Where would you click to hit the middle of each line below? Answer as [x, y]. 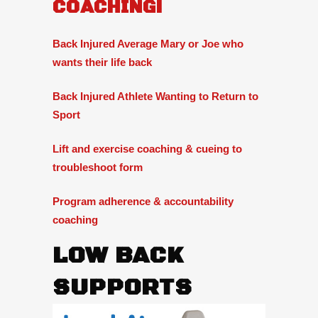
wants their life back [102, 62]
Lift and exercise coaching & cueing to [147, 148]
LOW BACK [118, 256]
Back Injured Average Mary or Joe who [148, 43]
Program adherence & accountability [143, 201]
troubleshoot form [98, 167]
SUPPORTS [122, 287]
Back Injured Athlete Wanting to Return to [155, 96]
